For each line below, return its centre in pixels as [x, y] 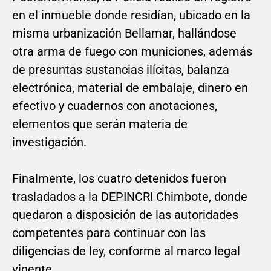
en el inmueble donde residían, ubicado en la [131, 15]
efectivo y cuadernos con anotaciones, [115, 106]
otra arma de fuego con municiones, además [132, 52]
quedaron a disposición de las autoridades [125, 215]
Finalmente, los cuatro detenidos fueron [119, 179]
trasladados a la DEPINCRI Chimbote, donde [130, 197]
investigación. [49, 142]
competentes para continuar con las [109, 233]
